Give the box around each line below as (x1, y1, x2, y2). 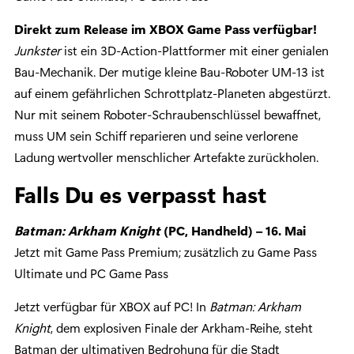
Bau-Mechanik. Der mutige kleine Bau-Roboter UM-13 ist (14, 63, 325, 81)
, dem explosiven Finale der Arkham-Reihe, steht (51, 319, 313, 337)
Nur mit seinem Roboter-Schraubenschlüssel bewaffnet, (14, 106, 321, 123)
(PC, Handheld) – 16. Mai (160, 222, 306, 239)
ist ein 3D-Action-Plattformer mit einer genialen (64, 42, 329, 59)
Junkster (14, 42, 64, 59)
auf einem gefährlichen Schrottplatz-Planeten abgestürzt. (14, 85, 330, 102)
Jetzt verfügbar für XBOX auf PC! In (14, 298, 209, 315)
